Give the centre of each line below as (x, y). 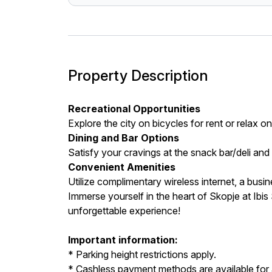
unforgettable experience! (124, 211)
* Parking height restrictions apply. (142, 254)
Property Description (138, 76)
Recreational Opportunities (134, 109)
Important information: (123, 240)
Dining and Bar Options (124, 138)
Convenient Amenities (122, 167)
